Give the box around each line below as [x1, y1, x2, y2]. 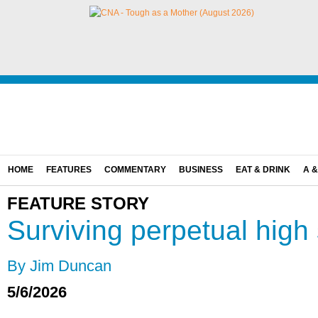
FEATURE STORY [7, 194, 149, 213]
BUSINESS [179, 165, 223, 175]
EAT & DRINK [236, 165, 290, 175]
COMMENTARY [104, 165, 166, 175]
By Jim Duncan [7, 257, 111, 275]
